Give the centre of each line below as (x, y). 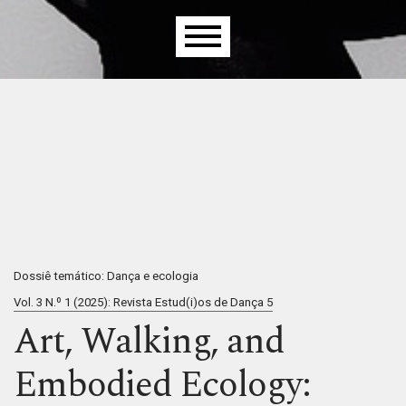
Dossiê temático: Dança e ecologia (106, 275)
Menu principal (124, 53)
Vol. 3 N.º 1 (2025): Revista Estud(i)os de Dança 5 (143, 302)
